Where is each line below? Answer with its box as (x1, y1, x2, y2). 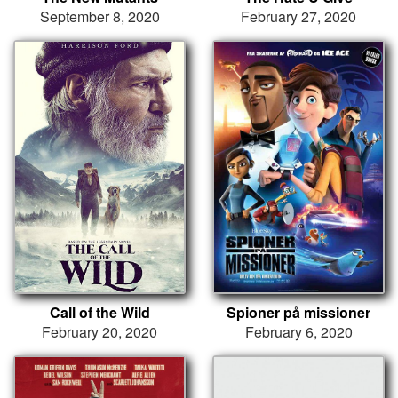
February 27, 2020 (241, 6, 356, 28)
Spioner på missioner (227, 301, 370, 322)
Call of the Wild (49, 301, 150, 322)
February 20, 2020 (42, 321, 157, 342)
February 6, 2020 (244, 321, 353, 342)
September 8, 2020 (39, 6, 160, 28)
